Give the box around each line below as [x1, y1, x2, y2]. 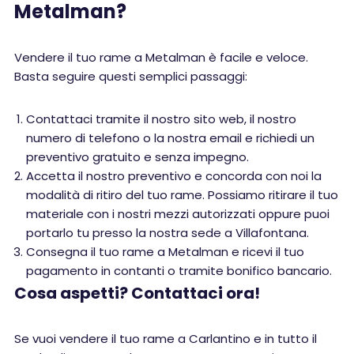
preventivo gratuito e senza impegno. [26, 149, 249, 165]
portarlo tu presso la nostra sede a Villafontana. [26, 224, 309, 241]
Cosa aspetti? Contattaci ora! [14, 282, 260, 304]
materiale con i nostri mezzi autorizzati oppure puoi [26, 205, 330, 222]
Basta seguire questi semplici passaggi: [14, 68, 247, 85]
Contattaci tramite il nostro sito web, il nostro [26, 111, 296, 127]
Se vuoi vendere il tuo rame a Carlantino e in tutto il [14, 330, 317, 347]
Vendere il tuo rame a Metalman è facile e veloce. [14, 49, 308, 66]
